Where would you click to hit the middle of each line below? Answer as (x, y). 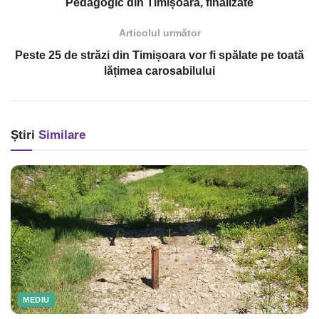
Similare (60, 135)
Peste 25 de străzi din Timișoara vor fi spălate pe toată (159, 56)
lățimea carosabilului (159, 71)
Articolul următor (159, 33)
